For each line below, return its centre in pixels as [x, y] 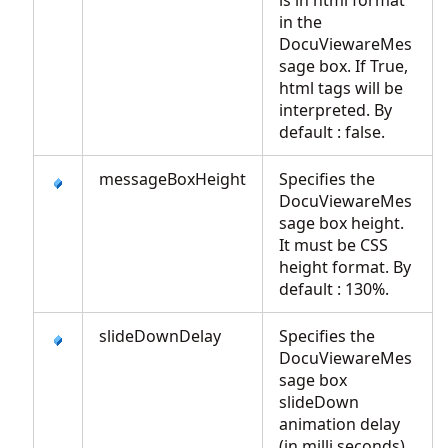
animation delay [339, 424]
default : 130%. [338, 289]
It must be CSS [333, 245]
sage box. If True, [343, 66]
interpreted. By [335, 110]
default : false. [336, 132]
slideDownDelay [160, 336]
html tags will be [341, 88]
